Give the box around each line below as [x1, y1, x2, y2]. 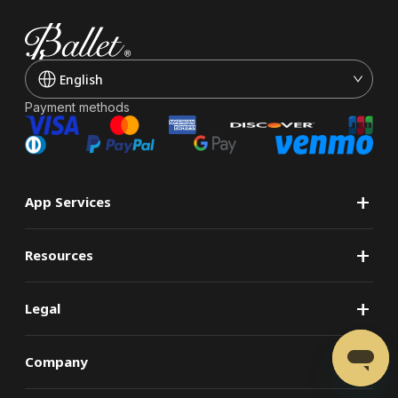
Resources [25, 245, 93, 264]
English [60, 70, 103, 88]
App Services [25, 192, 111, 211]
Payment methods [25, 99, 130, 115]
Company [25, 352, 88, 370]
